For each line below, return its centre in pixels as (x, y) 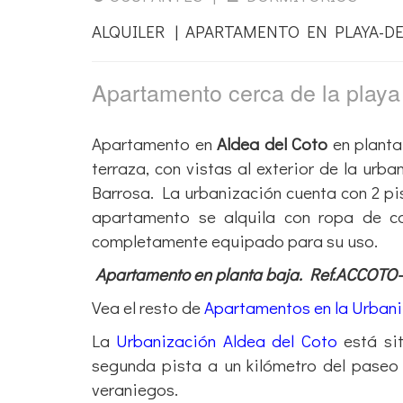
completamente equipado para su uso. (235, 240)
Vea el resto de (148, 307)
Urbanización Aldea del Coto (227, 340)
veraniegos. (135, 389)
